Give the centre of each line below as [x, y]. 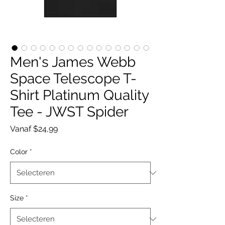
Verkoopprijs [81, 128]
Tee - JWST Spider [69, 112]
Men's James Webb [73, 62]
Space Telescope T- [73, 79]
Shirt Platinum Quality [79, 95]
